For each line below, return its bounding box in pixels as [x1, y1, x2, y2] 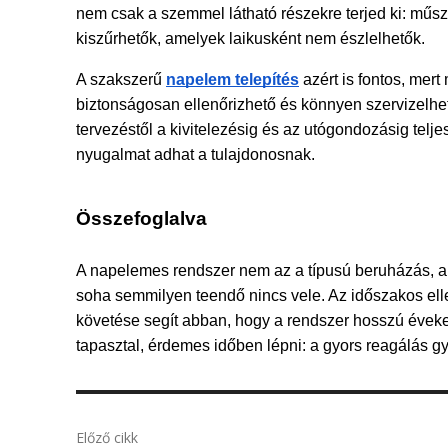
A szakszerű [76, 70, 166, 88]
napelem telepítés [166, 70, 299, 88]
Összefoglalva [76, 207, 207, 229]
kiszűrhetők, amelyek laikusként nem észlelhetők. [76, 29, 425, 47]
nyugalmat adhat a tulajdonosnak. [76, 145, 315, 163]
